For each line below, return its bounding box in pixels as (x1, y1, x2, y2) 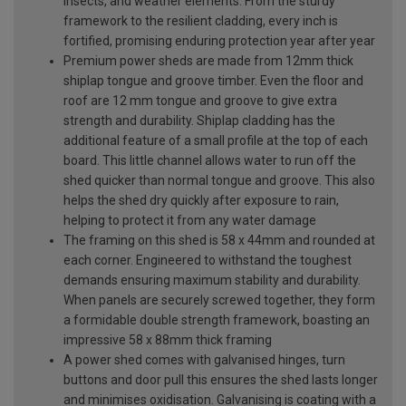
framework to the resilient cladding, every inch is (63, 13, 338, 28)
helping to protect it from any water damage (63, 212, 316, 227)
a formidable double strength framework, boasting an (63, 312, 370, 327)
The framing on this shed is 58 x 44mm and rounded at (63, 232, 375, 247)
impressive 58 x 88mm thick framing (63, 332, 272, 347)
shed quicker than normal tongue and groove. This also (63, 172, 375, 188)
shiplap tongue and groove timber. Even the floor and (63, 72, 363, 88)
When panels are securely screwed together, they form (63, 292, 375, 307)
